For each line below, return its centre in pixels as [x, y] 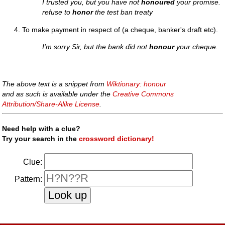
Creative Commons [143, 94]
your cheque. [196, 47]
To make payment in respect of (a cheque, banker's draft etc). [120, 29]
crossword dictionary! [117, 138]
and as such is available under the [58, 94]
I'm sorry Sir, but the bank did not [96, 47]
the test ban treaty [123, 12]
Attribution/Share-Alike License [51, 104]
